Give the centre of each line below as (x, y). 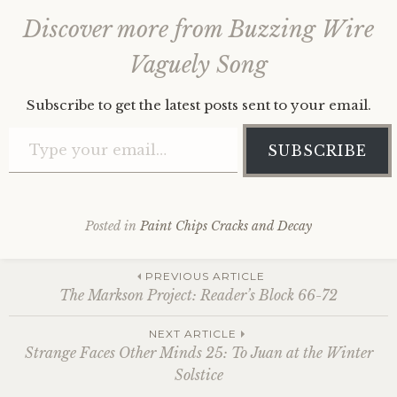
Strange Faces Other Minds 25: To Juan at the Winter (198, 353)
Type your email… (34, 127)
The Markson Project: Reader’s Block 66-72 (198, 295)
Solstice (198, 375)
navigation (98, 350)
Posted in (113, 226)
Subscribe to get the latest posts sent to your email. (198, 105)
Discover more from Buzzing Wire (198, 30)
